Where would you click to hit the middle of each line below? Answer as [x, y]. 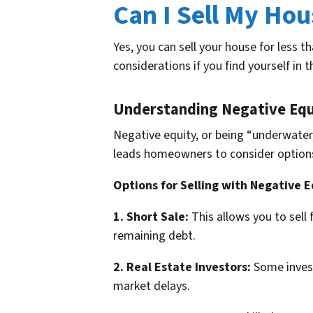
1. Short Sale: [151, 217]
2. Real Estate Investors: [182, 268]
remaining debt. [154, 236]
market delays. [152, 286]
